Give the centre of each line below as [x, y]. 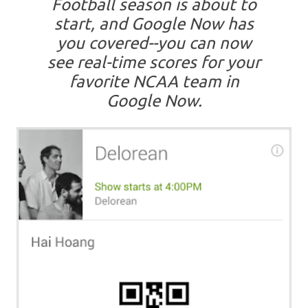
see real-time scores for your [154, 63]
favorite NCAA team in [154, 82]
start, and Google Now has [154, 24]
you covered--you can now [154, 43]
